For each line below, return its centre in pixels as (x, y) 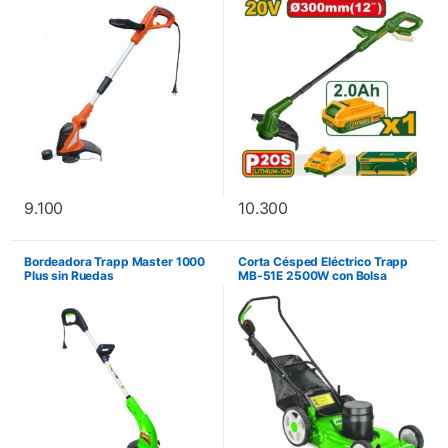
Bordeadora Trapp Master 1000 (115, 261)
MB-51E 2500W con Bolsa (312, 275)
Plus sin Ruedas (69, 275)
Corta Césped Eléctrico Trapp (323, 261)
